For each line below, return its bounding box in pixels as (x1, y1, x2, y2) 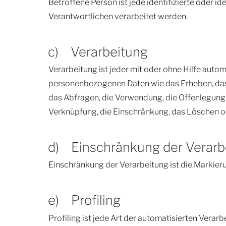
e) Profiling (47, 192, 121, 208)
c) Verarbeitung (47, 43, 148, 60)
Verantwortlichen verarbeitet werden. (48, 11, 188, 21)
